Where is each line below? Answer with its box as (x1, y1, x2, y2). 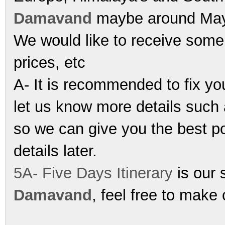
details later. (14, 142, 97, 160)
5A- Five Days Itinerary (14, 164, 173, 182)
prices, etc (14, 53, 85, 71)
